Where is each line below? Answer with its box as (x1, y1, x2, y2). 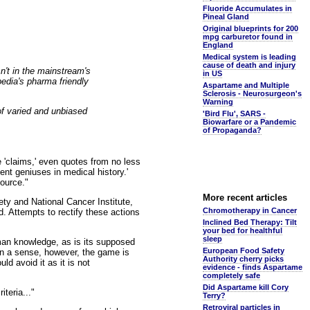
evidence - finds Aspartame (203, 263, 302, 271)
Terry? (203, 291, 226, 300)
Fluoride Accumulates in (203, 4, 292, 12)
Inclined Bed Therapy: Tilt (203, 218, 297, 226)
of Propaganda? (203, 126, 262, 134)
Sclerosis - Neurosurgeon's (203, 89, 302, 98)
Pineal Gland (203, 12, 249, 21)
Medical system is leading (203, 53, 296, 61)
